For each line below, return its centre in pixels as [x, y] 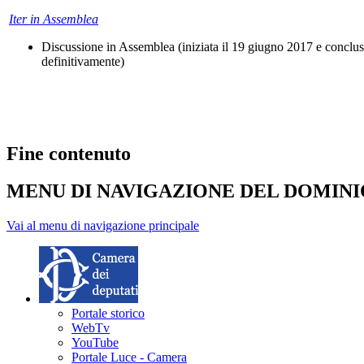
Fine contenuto [69, 153]
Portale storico [108, 314]
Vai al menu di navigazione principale [103, 226]
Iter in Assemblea [54, 19]
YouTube [95, 343]
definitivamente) [83, 62]
